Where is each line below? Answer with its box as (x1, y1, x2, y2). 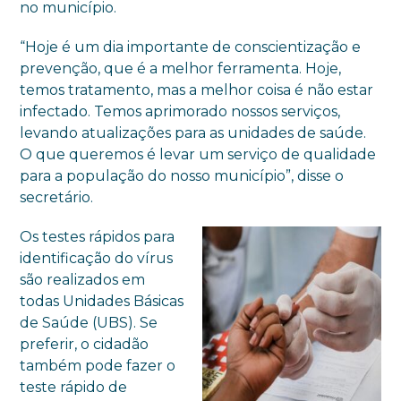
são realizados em (20, 270, 146, 288)
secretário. (20, 188, 94, 206)
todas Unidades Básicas (20, 292, 184, 310)
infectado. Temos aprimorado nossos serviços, (20, 102, 341, 120)
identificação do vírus (20, 249, 174, 267)
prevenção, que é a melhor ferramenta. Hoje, (20, 59, 342, 77)
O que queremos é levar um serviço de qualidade (20, 145, 377, 163)
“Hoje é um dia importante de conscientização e (20, 38, 362, 55)
